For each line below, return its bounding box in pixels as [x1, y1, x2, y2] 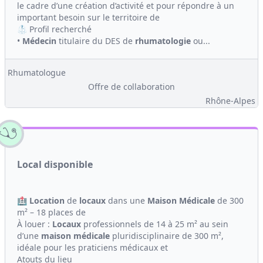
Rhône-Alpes [205, 95, 255, 106]
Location [29, 195, 65, 206]
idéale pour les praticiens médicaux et [17, 242, 168, 253]
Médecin [22, 35, 56, 46]
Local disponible [17, 158, 93, 171]
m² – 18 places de [17, 207, 86, 218]
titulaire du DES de [56, 35, 135, 46]
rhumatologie [135, 35, 191, 46]
